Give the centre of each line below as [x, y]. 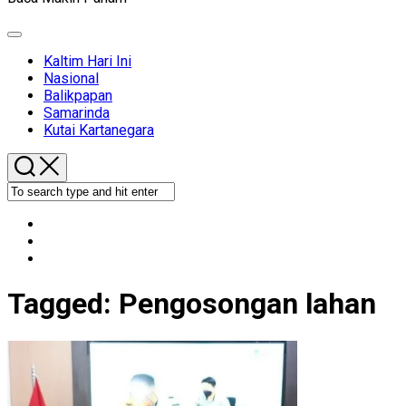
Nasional [71, 78]
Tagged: [63, 304]
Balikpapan [78, 96]
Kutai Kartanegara [99, 130]
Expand [34, 40]
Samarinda [77, 113]
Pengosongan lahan [247, 304]
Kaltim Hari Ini [87, 61]
